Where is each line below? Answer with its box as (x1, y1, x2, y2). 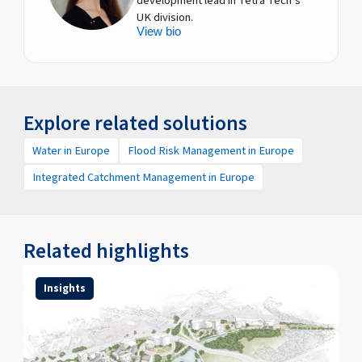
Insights (43, 280, 86, 296)
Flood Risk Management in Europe (128, 141, 295, 159)
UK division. (137, 9, 194, 27)
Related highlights (23, 237, 190, 267)
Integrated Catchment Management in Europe (32, 168, 255, 186)
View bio (137, 25, 182, 39)
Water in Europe (32, 141, 111, 159)
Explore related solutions (23, 108, 248, 138)
